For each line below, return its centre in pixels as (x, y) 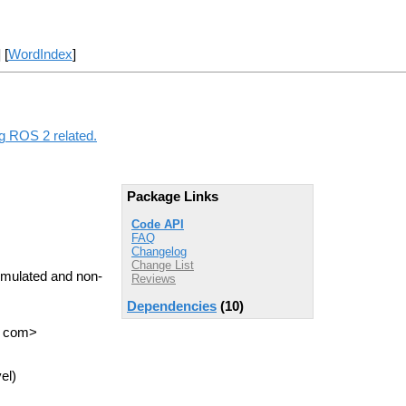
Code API (158, 224)
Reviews (154, 278)
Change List (163, 265)
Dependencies (172, 306)
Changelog (159, 251)
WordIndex (40, 55)
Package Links (173, 197)
